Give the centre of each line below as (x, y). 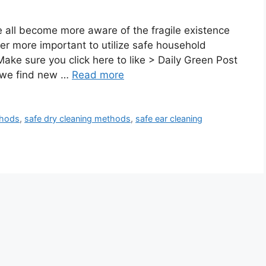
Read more (98, 75)
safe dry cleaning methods (78, 118)
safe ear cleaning (169, 118)
